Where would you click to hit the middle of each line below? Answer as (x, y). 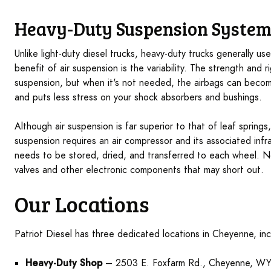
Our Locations (82, 203)
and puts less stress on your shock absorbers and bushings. (138, 97)
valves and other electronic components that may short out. (139, 170)
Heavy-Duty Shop (64, 263)
